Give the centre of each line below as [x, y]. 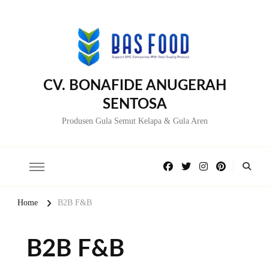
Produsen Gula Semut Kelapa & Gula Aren [134, 121]
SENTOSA [134, 105]
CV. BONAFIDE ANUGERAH [134, 86]
